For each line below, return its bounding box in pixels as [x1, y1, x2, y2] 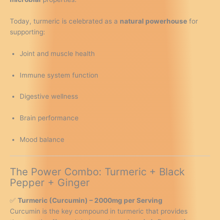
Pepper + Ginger [10, 176, 90, 189]
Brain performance [20, 114, 79, 122]
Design [9, 45, 31, 54]
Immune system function [20, 71, 98, 79]
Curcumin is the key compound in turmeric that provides [10, 207, 188, 215]
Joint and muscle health [20, 49, 95, 57]
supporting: [10, 27, 45, 36]
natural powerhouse [120, 17, 187, 25]
